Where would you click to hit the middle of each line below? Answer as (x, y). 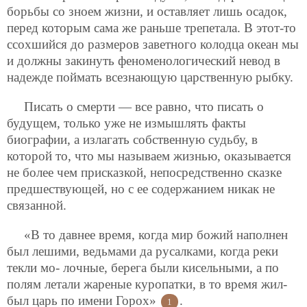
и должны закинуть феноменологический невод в (144, 60)
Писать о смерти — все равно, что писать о (144, 106)
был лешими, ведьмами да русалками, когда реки (143, 251)
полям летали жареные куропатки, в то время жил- (147, 284)
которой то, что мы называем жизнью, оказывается (149, 156)
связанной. (37, 205)
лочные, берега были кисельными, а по (171, 268)
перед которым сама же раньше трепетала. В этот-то (151, 27)
